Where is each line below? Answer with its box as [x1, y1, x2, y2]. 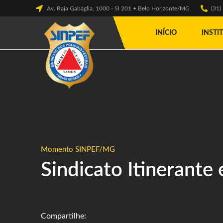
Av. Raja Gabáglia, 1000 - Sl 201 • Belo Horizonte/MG [46, 5, 190, 11]
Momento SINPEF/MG [41, 146, 115, 153]
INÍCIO [155, 29, 177, 36]
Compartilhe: [41, 212, 86, 220]
